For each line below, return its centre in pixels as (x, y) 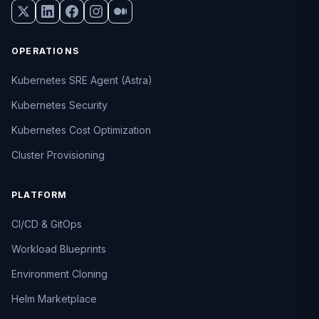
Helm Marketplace (54, 299)
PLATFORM (40, 195)
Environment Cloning (59, 274)
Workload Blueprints (59, 249)
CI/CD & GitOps (47, 224)
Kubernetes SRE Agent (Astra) (82, 80)
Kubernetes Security (59, 105)
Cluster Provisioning (58, 155)
